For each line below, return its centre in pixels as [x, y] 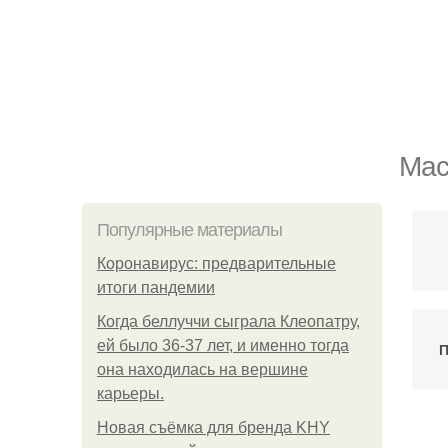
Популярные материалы [189, 230]
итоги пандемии [156, 287]
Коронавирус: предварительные [216, 263]
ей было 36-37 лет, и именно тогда [223, 345]
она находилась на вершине [202, 369]
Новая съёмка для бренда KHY [213, 427]
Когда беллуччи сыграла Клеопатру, [228, 321]
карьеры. [130, 393]
